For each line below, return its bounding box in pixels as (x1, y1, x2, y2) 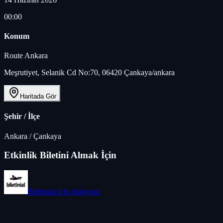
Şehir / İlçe (4, 112, 40, 121)
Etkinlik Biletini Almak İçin (4, 150, 116, 161)
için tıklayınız (56, 187, 101, 196)
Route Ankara (4, 51, 48, 60)
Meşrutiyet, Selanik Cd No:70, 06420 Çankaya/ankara (4, 68, 175, 77)
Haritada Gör (20, 93, 56, 101)
